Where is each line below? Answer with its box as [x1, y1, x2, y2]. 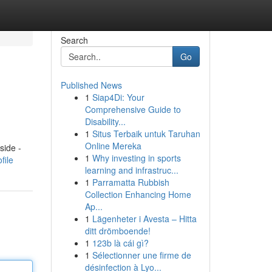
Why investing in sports [92, 152, 181, 164]
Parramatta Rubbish [92, 176, 169, 188]
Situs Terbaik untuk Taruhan [92, 127, 200, 140]
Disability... [84, 115, 126, 127]
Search [60, 34, 88, 46]
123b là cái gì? [92, 237, 149, 249]
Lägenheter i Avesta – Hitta [92, 212, 197, 225]
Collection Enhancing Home [84, 188, 191, 200]
